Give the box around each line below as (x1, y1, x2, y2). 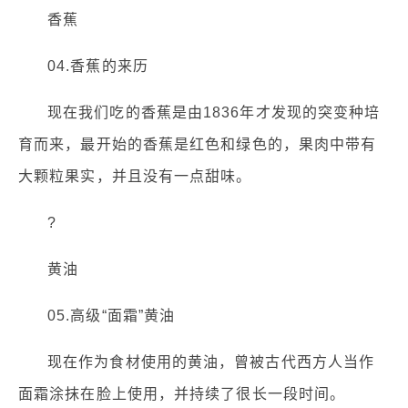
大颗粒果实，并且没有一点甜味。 (18, 168, 252, 185)
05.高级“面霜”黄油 (47, 308, 176, 324)
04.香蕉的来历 (47, 58, 148, 75)
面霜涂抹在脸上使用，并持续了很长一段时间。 (18, 386, 346, 403)
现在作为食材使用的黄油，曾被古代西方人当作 (47, 354, 375, 371)
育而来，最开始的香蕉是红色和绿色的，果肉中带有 (18, 137, 377, 153)
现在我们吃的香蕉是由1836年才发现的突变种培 (47, 105, 381, 121)
